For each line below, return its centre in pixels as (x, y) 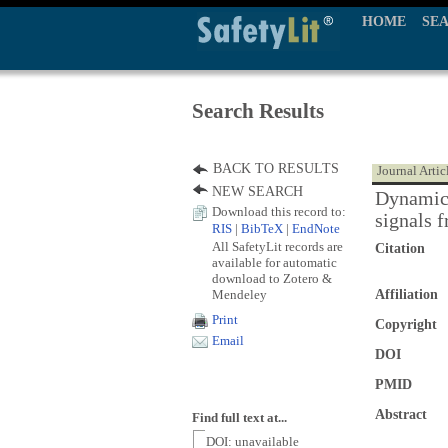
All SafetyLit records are (277, 246)
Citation (400, 248)
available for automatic (274, 262)
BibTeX (262, 229)
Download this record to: (279, 212)
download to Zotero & (272, 278)
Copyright (406, 324)
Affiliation (406, 294)
